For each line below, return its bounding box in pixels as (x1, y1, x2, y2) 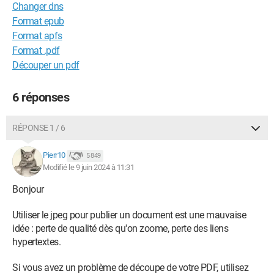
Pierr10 (43, 150, 65, 160)
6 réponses (12, 90, 69, 105)
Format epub (12, 15, 64, 27)
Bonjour (12, 183, 46, 195)
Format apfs (12, 30, 62, 42)
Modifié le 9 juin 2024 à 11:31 (43, 163, 134, 172)
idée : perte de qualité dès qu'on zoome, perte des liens (12, 223, 228, 234)
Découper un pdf (12, 59, 80, 71)
